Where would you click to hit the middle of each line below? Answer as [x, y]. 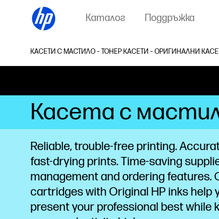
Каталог [105, 18]
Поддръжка [170, 18]
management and [76, 177]
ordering [145, 177]
